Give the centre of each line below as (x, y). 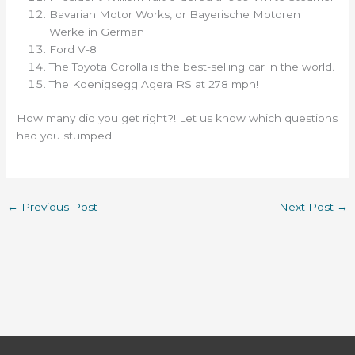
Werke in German (97, 32)
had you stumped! (66, 135)
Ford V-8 (73, 50)
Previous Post (58, 206)
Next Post (307, 206)
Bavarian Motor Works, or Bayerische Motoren (175, 15)
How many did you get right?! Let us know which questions (177, 118)
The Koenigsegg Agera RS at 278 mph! (154, 84)
